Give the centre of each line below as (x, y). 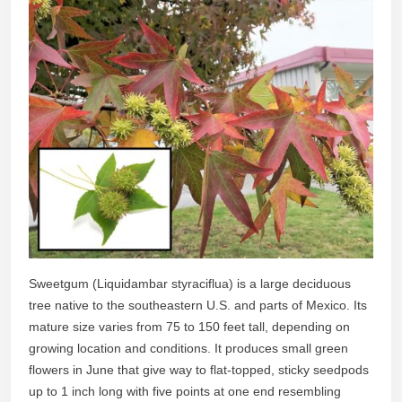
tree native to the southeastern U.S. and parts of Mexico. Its (198, 305)
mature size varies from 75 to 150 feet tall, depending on (189, 326)
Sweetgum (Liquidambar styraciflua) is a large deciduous (190, 283)
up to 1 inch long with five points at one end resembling (185, 391)
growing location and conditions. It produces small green (188, 348)
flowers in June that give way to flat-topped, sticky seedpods (199, 369)
